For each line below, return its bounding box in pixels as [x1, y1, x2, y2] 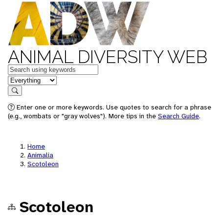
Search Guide [158, 111, 199, 120]
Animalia [27, 151, 53, 159]
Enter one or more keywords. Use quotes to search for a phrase [15, 103, 211, 111]
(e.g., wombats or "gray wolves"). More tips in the [8, 111, 158, 120]
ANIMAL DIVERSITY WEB [8, 46, 207, 67]
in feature [7, 74, 40, 85]
